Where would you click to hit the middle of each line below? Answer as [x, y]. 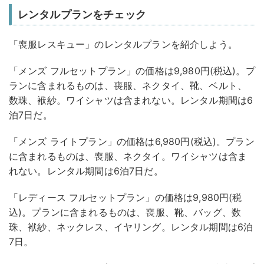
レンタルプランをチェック [82, 15]
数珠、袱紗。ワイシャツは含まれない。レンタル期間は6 [131, 100]
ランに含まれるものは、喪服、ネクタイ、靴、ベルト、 [128, 86]
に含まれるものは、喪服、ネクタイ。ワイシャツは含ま [128, 156]
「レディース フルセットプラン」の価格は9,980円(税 [126, 198]
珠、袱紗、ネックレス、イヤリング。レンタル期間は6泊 [131, 227]
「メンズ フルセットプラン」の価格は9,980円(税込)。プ [132, 71]
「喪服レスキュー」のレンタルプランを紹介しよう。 [123, 44]
